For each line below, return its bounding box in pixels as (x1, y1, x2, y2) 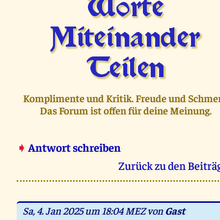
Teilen (86, 57, 165, 82)
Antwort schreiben (26, 140, 121, 155)
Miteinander (50, 27, 201, 52)
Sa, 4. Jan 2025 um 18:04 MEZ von (21, 204, 165, 217)
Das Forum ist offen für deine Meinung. (39, 104, 212, 117)
